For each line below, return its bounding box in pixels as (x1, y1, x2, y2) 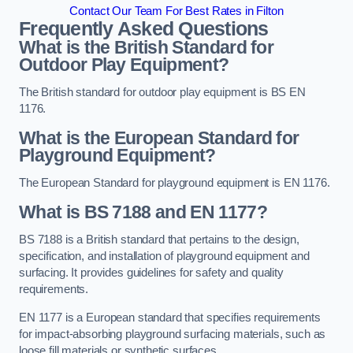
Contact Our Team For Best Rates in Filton (69, 4, 284, 17)
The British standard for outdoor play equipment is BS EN (19, 86, 306, 99)
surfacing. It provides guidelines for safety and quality (19, 266, 284, 280)
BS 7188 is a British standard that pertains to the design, (19, 233, 299, 247)
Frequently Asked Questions (19, 17, 269, 39)
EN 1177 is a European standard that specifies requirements (19, 310, 321, 324)
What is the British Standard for (19, 36, 274, 58)
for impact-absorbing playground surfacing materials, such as (19, 327, 326, 340)
